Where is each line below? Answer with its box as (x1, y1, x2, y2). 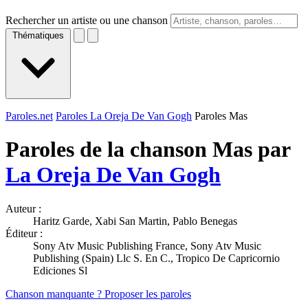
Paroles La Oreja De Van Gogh (56, 110, 192, 122)
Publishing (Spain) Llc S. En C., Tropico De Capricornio (33, 252, 280, 264)
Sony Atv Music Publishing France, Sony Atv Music (33, 239, 261, 252)
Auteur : (5, 202, 41, 214)
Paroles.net (5, 110, 53, 122)
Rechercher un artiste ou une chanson (5, 14, 168, 26)
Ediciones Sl (33, 264, 87, 276)
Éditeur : (5, 227, 43, 239)
